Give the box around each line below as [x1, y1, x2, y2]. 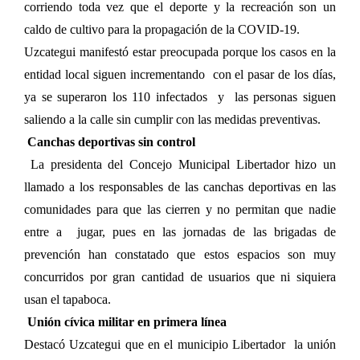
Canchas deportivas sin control [27, 134, 195, 149]
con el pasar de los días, [212, 67, 337, 81]
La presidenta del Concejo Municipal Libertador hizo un [30, 157, 336, 171]
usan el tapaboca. [24, 292, 111, 306]
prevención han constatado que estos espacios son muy [24, 247, 336, 261]
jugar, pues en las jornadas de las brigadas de [76, 224, 337, 239]
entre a [24, 224, 63, 239]
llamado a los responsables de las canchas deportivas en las [24, 179, 336, 194]
